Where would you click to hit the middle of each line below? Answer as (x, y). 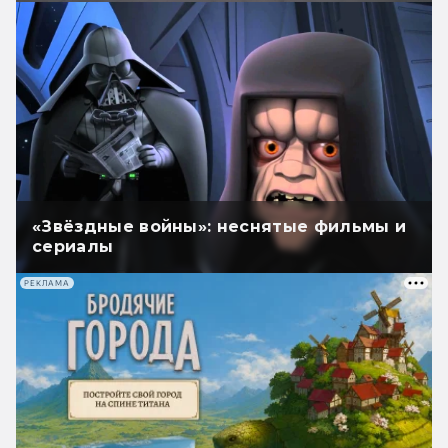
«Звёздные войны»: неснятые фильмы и (219, 227)
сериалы (73, 247)
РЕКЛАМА (47, 283)
